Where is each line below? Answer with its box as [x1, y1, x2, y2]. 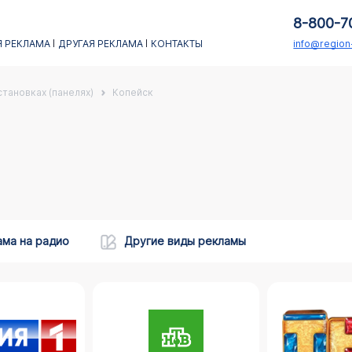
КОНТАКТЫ [150, 38, 203, 49]
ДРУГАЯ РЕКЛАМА [57, 38, 143, 49]
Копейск [112, 86, 153, 98]
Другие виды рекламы [123, 234, 246, 247]
